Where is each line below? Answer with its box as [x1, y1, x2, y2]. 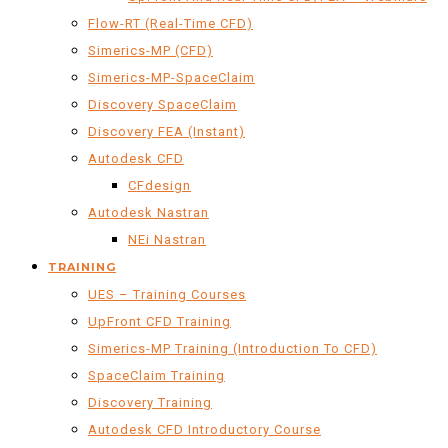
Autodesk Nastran [88, 205, 209, 220]
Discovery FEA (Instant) [88, 124, 245, 139]
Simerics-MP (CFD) [88, 43, 213, 58]
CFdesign [128, 178, 191, 193]
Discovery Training [88, 395, 212, 410]
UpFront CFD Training [88, 314, 231, 329]
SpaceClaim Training [88, 368, 225, 383]
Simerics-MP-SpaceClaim [88, 70, 255, 85]
